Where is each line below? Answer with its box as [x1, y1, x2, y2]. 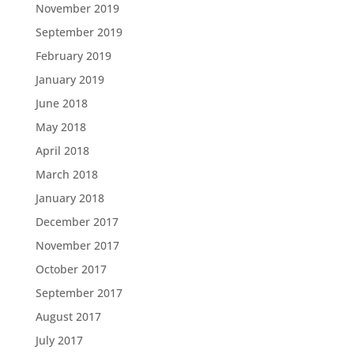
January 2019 [35, 71, 104, 87]
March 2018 [35, 166, 98, 182]
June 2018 [35, 95, 88, 111]
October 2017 [35, 261, 107, 277]
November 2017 [35, 237, 119, 253]
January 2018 [35, 190, 104, 205]
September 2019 [35, 24, 122, 40]
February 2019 [35, 47, 111, 63]
